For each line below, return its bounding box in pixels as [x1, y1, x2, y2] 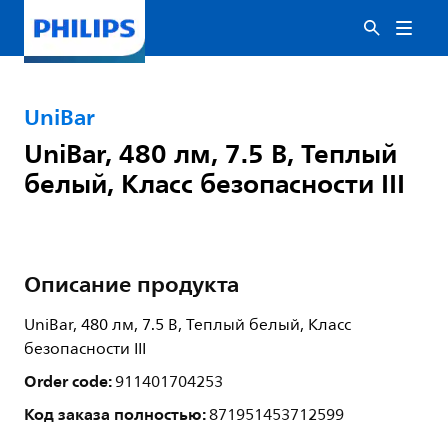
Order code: [24, 367, 115, 395]
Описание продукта [24, 265, 239, 303]
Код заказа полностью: [24, 400, 209, 428]
